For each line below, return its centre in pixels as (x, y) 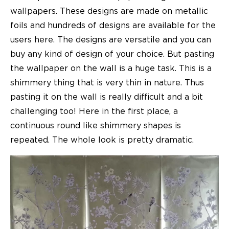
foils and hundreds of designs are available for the (113, 25)
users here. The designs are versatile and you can (111, 40)
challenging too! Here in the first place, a (94, 111)
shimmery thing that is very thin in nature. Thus (107, 83)
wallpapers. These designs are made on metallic (109, 11)
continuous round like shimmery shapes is (96, 125)
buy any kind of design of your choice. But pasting (112, 54)
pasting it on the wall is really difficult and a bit (107, 97)
